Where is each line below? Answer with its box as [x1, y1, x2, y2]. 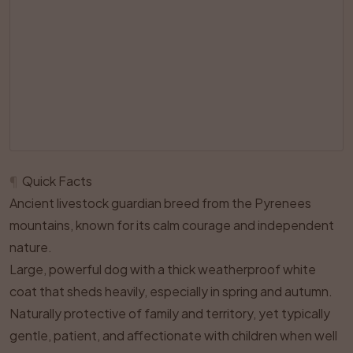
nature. [9, 239, 52, 255]
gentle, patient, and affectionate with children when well [9, 327, 337, 344]
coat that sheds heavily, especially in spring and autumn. [9, 283, 333, 299]
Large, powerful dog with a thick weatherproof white [9, 261, 316, 277]
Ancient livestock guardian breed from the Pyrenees [9, 195, 311, 211]
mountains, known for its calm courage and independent [9, 217, 334, 233]
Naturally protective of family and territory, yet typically [9, 305, 330, 321]
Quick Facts [22, 173, 92, 189]
